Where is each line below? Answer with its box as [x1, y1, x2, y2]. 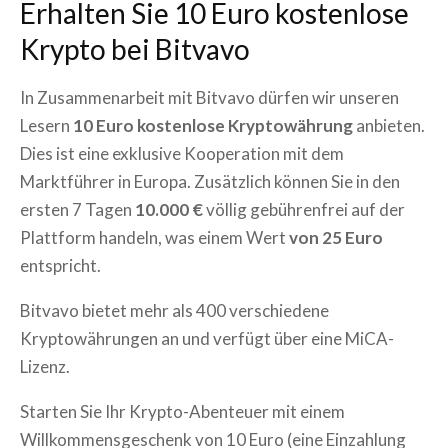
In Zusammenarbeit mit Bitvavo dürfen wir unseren [20, 86, 399, 108]
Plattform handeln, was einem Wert [20, 226, 289, 248]
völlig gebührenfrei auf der [203, 198, 405, 220]
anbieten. [353, 114, 425, 136]
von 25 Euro [289, 226, 383, 248]
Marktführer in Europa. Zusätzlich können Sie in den [20, 170, 400, 192]
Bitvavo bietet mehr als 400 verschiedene [20, 299, 329, 321]
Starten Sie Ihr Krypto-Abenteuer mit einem [20, 400, 345, 422]
